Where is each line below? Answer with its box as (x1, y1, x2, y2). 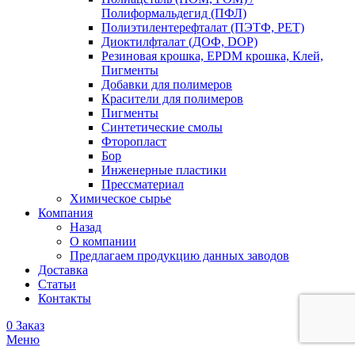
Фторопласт (101, 134, 166, 148)
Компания (38, 205, 93, 219)
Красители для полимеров (101, 91, 243, 105)
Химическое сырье (70, 191, 171, 205)
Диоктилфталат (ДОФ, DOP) (101, 34, 258, 48)
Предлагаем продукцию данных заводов (70, 248, 289, 262)
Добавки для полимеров (101, 77, 232, 91)
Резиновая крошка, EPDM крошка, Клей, (101, 48, 323, 63)
